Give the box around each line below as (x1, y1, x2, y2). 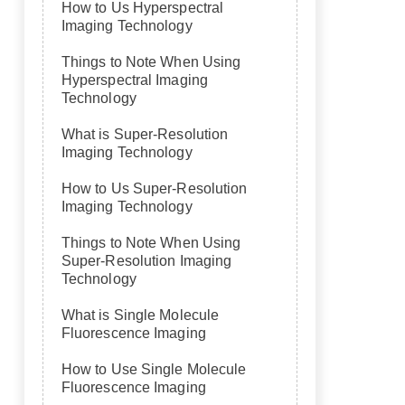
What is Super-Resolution (61, 127, 229, 142)
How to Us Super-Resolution (61, 181, 248, 196)
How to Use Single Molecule (61, 362, 247, 377)
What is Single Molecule (61, 307, 220, 323)
